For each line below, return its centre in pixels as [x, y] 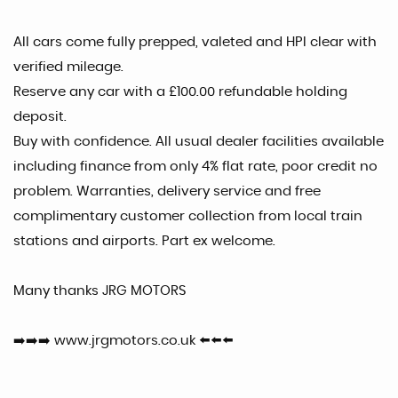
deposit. [40, 117]
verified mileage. [68, 67]
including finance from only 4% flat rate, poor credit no [195, 167]
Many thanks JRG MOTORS [100, 291]
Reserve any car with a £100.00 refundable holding [180, 92]
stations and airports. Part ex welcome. [144, 241]
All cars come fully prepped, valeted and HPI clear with [195, 42]
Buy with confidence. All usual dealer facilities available [199, 142]
